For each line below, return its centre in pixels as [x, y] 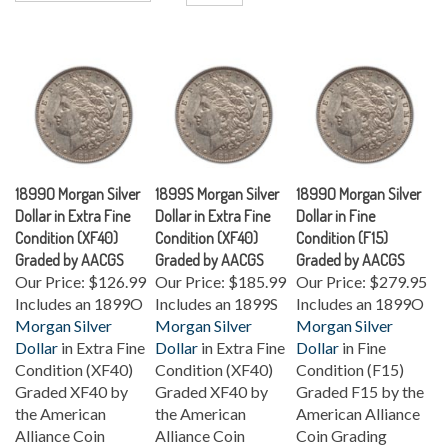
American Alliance [358, 400]
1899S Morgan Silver [217, 181]
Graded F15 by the [360, 378]
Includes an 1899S [216, 290]
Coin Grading [341, 422]
